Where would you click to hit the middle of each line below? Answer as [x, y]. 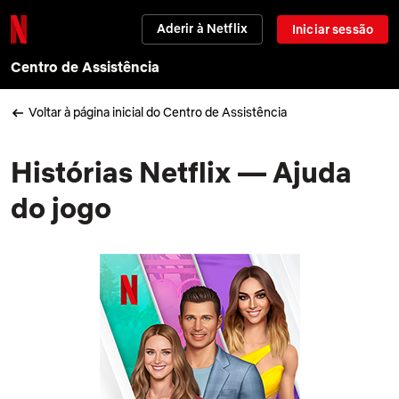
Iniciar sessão [333, 29]
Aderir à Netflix [202, 28]
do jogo [61, 207]
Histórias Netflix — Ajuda [181, 171]
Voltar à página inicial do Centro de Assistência [158, 112]
